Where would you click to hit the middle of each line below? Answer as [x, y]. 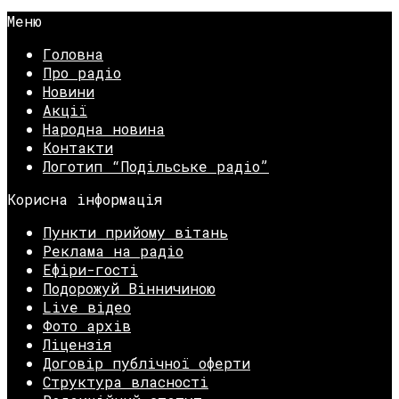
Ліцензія [77, 345]
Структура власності [126, 382]
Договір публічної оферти [147, 363]
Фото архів [87, 326]
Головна [73, 54]
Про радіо [82, 73]
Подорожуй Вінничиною [129, 289]
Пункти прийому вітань [135, 232]
